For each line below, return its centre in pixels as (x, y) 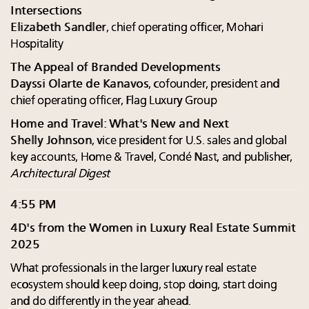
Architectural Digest (60, 174)
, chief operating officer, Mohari (185, 28)
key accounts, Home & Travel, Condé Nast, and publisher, (151, 157)
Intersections (46, 11)
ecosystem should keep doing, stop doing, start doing (144, 285)
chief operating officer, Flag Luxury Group (114, 101)
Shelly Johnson (51, 141)
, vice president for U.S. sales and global (189, 141)
